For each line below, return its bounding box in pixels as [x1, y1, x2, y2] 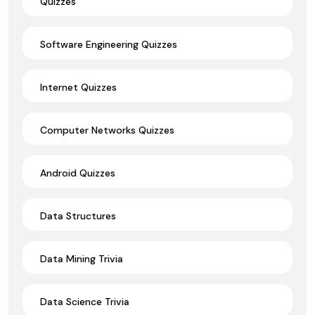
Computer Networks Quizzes [40, 123, 174, 136]
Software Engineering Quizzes [40, 37, 177, 51]
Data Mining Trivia [40, 252, 123, 265]
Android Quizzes [40, 166, 115, 179]
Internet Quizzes [40, 80, 117, 94]
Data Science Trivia [40, 295, 129, 308]
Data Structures [40, 209, 116, 222]
